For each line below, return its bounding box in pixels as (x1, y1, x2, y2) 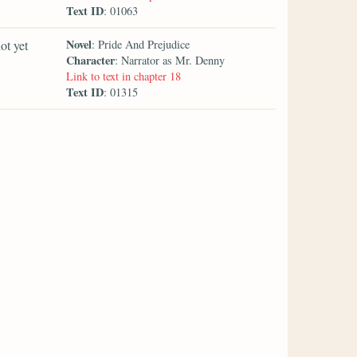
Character (66, 51, 116, 69)
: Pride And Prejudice (92, 36, 190, 52)
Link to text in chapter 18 (66, 68, 182, 84)
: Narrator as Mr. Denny (115, 52, 226, 68)
